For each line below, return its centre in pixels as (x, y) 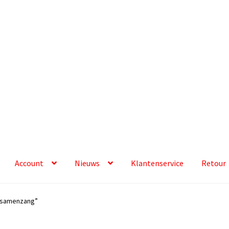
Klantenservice (157, 163)
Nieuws (87, 163)
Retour (214, 163)
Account (29, 163)
